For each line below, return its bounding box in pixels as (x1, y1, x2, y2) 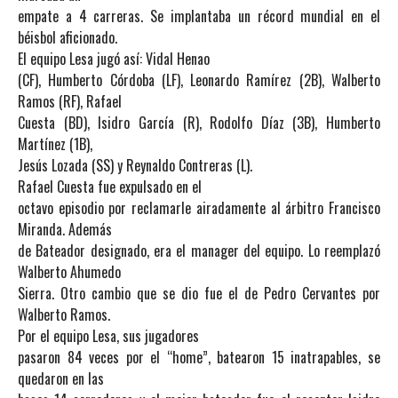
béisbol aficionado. (18, 27, 117, 48)
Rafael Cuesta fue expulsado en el (18, 176, 202, 197)
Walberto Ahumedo (18, 261, 121, 283)
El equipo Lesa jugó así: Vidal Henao (18, 48, 210, 69)
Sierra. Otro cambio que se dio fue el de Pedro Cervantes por (18, 283, 380, 304)
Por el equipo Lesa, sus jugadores (18, 325, 199, 346)
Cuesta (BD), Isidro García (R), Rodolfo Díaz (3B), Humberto (18, 112, 380, 133)
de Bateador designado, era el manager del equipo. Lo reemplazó (18, 240, 380, 261)
